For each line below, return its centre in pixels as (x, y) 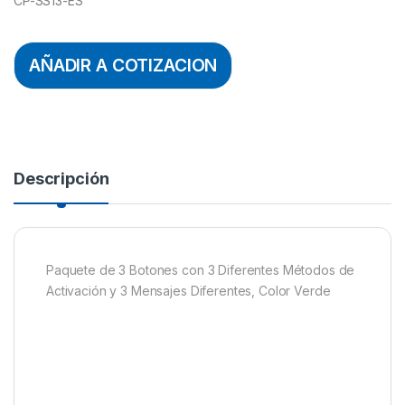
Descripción (61, 178)
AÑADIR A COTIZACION (123, 66)
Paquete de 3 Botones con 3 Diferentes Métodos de (201, 269)
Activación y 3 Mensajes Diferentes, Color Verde (188, 290)
